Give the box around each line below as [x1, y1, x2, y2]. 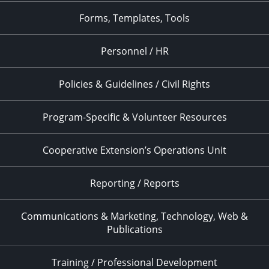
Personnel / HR [100, 44, 169, 58]
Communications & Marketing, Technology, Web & [21, 210, 248, 223]
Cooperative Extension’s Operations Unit [43, 144, 226, 157]
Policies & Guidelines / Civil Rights [59, 77, 210, 91]
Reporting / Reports [89, 177, 180, 190]
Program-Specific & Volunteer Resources [42, 110, 227, 124]
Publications [106, 223, 163, 236]
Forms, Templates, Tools [79, 11, 190, 25]
